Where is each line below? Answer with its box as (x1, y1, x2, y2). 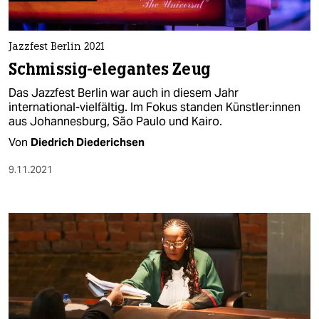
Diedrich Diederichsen (31, 135, 145, 150)
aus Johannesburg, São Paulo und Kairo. (9, 114, 222, 130)
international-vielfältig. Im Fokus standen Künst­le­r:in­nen (9, 100, 300, 115)
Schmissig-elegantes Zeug (9, 59, 210, 80)
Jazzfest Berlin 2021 (9, 42, 105, 53)
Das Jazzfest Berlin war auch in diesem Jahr (9, 85, 239, 101)
